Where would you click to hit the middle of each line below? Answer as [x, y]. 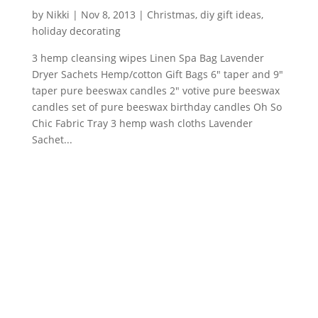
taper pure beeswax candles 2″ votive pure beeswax [155, 90]
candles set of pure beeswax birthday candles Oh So [157, 106]
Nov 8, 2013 [108, 14]
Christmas [171, 14]
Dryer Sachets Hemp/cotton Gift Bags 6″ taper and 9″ [157, 74]
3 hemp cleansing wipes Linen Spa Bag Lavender [148, 57]
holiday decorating [76, 31]
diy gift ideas [230, 14]
